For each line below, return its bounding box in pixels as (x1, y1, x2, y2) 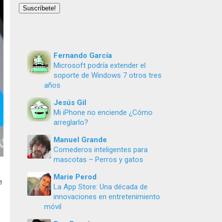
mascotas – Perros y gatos (54, 155, 143, 164)
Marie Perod (54, 172, 97, 181)
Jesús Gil (54, 98, 86, 107)
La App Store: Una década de (54, 182, 148, 191)
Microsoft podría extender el (54, 61, 146, 70)
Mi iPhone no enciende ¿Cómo (54, 108, 153, 117)
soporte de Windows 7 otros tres (54, 71, 162, 80)
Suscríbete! (23, 4, 56, 12)
